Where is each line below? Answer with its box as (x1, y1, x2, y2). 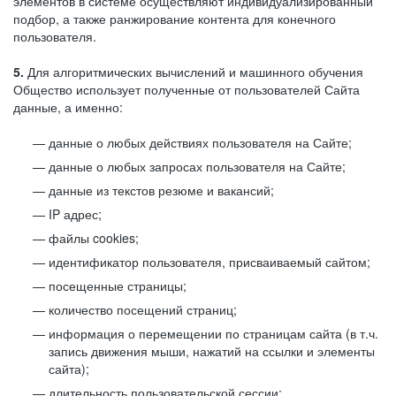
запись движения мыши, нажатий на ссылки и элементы (49, 342, 375, 360)
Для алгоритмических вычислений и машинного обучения (24, 63, 363, 80)
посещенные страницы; (49, 277, 187, 294)
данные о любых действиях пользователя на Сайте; (49, 133, 352, 151)
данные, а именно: (13, 98, 123, 116)
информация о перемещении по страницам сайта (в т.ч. (49, 324, 378, 342)
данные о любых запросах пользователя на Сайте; (49, 157, 346, 175)
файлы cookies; (49, 229, 139, 247)
